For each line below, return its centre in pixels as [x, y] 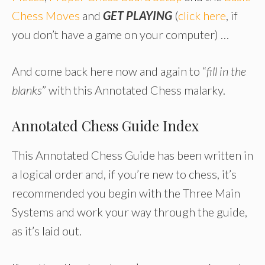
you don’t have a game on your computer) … [120, 35]
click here [202, 16]
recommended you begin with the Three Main [126, 193]
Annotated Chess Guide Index [105, 126]
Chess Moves [46, 16]
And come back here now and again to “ [109, 71]
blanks [27, 90]
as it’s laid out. [47, 231]
